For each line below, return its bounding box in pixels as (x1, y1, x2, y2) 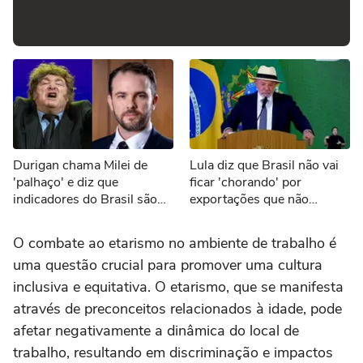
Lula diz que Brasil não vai (190, 156, 339, 174)
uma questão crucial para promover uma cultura (13, 254, 322, 275)
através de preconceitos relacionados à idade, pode (13, 298, 342, 318)
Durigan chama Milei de (13, 156, 147, 174)
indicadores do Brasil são (13, 190, 157, 208)
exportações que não (190, 190, 309, 208)
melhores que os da (13, 207, 125, 225)
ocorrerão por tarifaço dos (190, 207, 339, 225)
